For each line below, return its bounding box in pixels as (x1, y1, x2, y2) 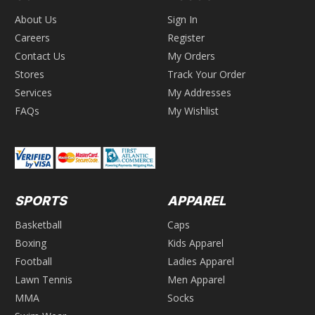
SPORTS (15, 193, 67, 209)
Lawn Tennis (15, 273, 72, 287)
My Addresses (167, 86, 231, 100)
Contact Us (15, 49, 65, 63)
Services (15, 86, 52, 100)
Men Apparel (167, 273, 225, 287)
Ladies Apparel (167, 255, 234, 269)
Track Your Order (167, 67, 245, 82)
